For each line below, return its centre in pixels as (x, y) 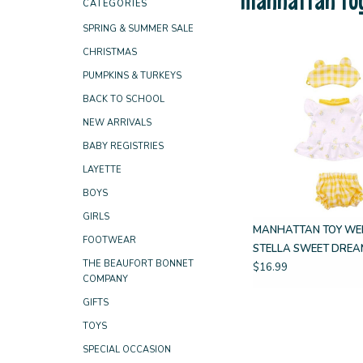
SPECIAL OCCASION (127, 350)
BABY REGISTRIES (123, 146)
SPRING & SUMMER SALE (138, 29)
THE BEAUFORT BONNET (138, 264)
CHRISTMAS (110, 52)
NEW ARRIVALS (117, 123)
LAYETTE (102, 170)
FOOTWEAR (109, 240)
